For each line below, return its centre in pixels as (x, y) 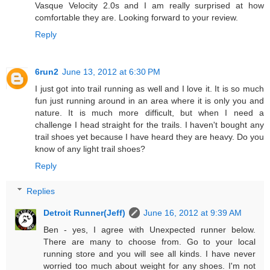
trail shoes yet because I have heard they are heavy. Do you (149, 137)
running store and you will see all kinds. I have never (149, 253)
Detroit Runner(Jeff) (85, 212)
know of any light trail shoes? (90, 149)
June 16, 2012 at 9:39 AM (193, 212)
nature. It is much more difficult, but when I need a (149, 113)
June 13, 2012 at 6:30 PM (111, 72)
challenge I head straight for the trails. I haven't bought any (149, 125)
